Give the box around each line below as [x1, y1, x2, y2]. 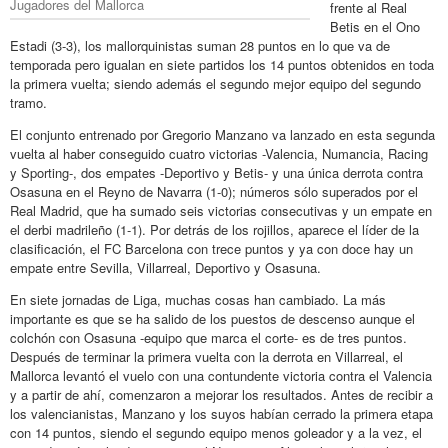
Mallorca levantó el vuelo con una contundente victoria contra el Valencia [10, 365, 432, 385]
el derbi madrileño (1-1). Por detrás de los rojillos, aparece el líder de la [10, 219, 419, 239]
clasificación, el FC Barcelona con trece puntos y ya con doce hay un [10, 238, 413, 258]
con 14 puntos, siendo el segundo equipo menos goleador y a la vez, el [10, 422, 422, 442]
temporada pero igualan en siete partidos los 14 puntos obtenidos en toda [10, 54, 434, 74]
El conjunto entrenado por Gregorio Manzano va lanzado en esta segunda [10, 124, 435, 144]
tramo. [10, 92, 47, 112]
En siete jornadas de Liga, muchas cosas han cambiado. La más [10, 289, 386, 309]
